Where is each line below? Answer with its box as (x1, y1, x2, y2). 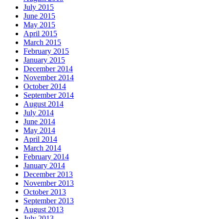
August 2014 (23, 100, 64, 109)
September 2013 (23, 197, 74, 205)
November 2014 (23, 73, 74, 82)
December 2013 (23, 170, 73, 179)
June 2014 (23, 117, 55, 126)
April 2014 (23, 135, 57, 144)
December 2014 (23, 65, 73, 73)
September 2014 (23, 91, 74, 100)
